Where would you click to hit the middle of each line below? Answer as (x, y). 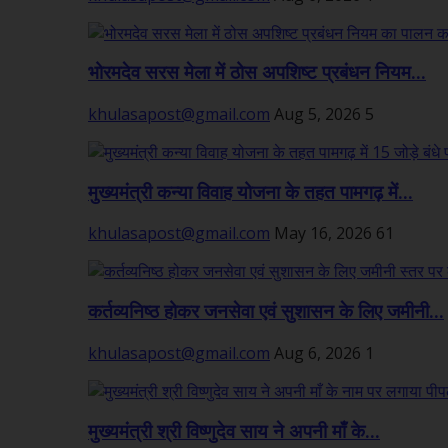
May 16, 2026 (323, 233)
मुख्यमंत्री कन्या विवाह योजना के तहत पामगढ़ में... (250, 192)
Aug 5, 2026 (317, 113)
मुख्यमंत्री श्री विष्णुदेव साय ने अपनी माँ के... (234, 431)
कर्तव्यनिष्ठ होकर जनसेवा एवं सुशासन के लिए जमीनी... (266, 312)
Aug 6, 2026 (317, 352)
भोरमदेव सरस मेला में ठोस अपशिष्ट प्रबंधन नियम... (257, 73)
